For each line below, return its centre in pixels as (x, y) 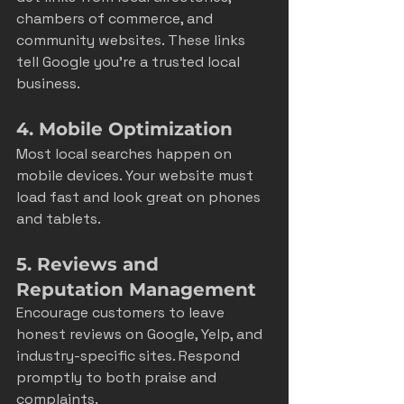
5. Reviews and (90, 264)
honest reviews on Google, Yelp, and (141, 334)
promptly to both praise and (118, 377)
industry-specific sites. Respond (130, 355)
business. (48, 83)
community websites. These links (133, 40)
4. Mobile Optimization (124, 129)
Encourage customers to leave (122, 312)
